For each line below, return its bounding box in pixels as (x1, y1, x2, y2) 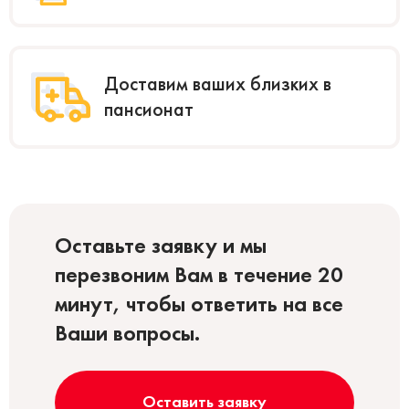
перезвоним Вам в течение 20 (55, 259, 343, 288)
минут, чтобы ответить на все (55, 288, 343, 318)
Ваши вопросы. (55, 318, 200, 347)
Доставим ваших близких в (104, 70, 331, 98)
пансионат (104, 96, 194, 123)
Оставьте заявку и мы (55, 230, 267, 259)
